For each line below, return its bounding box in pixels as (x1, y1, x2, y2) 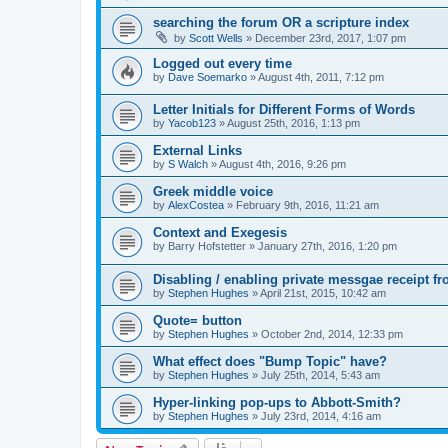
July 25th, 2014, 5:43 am (261, 369, 380, 382)
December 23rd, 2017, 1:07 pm (255, 31, 406, 44)
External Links (153, 143, 242, 159)
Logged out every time (153, 55, 292, 71)
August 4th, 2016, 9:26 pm (219, 158, 346, 171)
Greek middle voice (153, 184, 273, 200)
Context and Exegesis (153, 225, 287, 241)
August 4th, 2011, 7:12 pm (258, 70, 384, 83)
